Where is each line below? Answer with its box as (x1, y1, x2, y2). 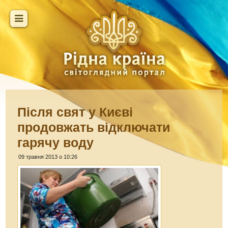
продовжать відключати (17, 120, 170, 134)
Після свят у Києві (17, 105, 133, 119)
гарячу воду (17, 135, 94, 150)
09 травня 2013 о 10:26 (18, 154, 78, 160)
